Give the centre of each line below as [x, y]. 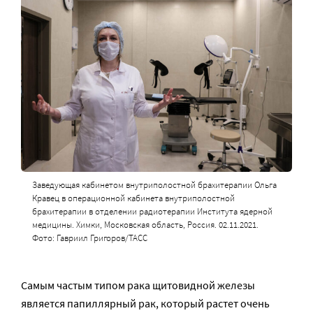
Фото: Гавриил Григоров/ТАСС [89, 238]
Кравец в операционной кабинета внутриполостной [133, 198]
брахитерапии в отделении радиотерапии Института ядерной [152, 212]
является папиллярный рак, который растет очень [145, 304]
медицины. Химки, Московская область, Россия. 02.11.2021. [145, 225]
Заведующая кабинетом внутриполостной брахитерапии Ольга [154, 185]
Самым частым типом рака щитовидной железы [138, 285]
